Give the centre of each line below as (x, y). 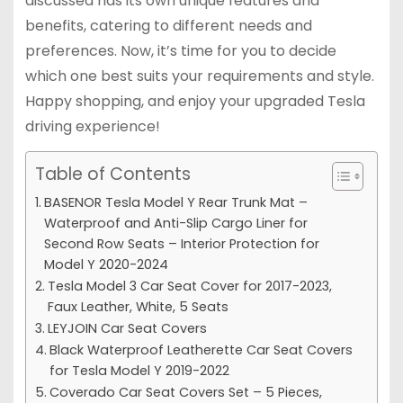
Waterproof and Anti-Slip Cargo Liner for (175, 223)
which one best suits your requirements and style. (199, 76)
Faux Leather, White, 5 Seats (138, 306)
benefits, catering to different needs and (168, 26)
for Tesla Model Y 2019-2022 (139, 370)
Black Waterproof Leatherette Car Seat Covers (201, 349)
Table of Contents (112, 174)
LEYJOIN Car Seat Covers (127, 328)
